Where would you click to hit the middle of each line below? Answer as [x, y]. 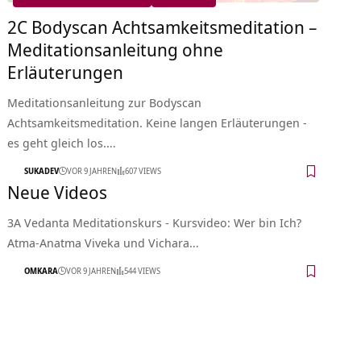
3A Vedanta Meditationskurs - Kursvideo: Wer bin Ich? [155, 222]
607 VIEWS [143, 171]
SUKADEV [42, 171]
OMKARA [41, 271]
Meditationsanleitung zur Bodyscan [105, 102]
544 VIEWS [143, 271]
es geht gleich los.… [62, 142]
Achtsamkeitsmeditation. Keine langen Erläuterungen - [158, 122]
